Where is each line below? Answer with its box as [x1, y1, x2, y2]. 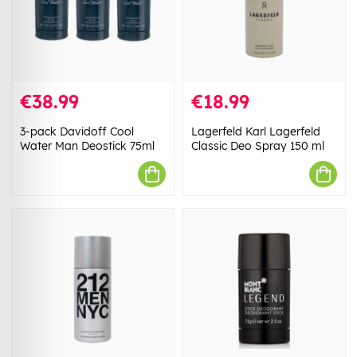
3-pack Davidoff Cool [20, 124, 134, 139]
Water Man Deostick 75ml [20, 139, 155, 154]
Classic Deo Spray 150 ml [191, 139, 324, 154]
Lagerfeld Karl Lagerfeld [191, 124, 320, 139]
